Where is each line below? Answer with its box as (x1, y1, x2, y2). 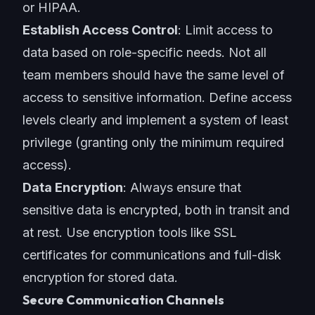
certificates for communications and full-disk (22, 247, 281, 262)
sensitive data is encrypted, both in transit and (22, 202, 290, 217)
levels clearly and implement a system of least (22, 112, 288, 127)
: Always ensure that (123, 180, 241, 195)
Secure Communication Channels (22, 292, 224, 308)
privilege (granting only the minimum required (22, 135, 284, 150)
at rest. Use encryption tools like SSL (22, 225, 237, 240)
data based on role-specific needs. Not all (22, 45, 266, 60)
